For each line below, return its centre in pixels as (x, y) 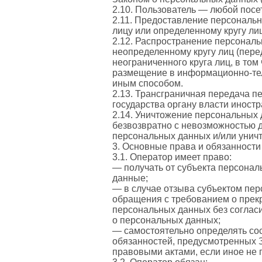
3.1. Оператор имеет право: (172, 157)
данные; (130, 178)
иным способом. (148, 83)
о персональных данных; (166, 220)
